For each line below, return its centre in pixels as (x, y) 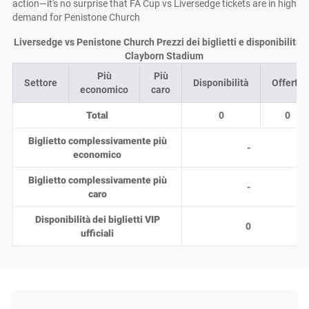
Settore (41, 83)
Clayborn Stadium (164, 56)
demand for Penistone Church (76, 17)
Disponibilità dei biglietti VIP (97, 219)
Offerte (288, 83)
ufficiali (97, 233)
